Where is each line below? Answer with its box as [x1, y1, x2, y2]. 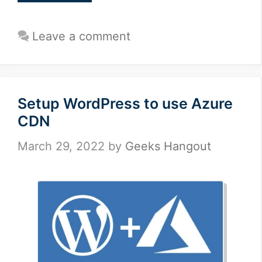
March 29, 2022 [18, 139, 105, 153]
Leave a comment [32, 29, 130, 43]
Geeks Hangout [125, 139, 211, 153]
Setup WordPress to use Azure [18, 95, 233, 112]
